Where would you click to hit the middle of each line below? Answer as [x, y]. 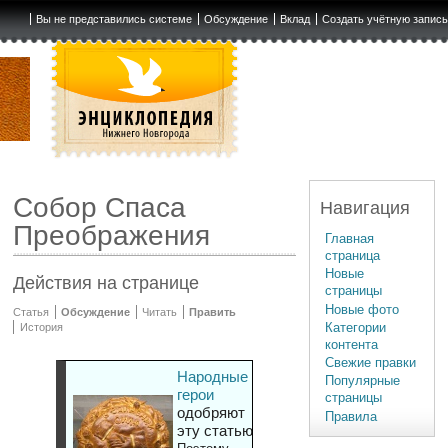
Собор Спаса [100, 208]
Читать [160, 312]
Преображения [112, 236]
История [41, 327]
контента [352, 344]
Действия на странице [106, 283]
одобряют [210, 413]
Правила [351, 416]
